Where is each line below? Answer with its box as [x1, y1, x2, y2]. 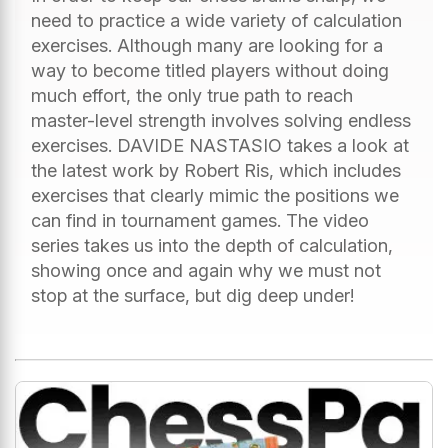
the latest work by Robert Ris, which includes [31, 159, 401, 181]
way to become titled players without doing [31, 59, 389, 81]
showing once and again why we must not [31, 259, 381, 281]
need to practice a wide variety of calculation [31, 9, 402, 31]
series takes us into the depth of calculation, [31, 234, 393, 256]
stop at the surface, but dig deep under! [31, 284, 354, 306]
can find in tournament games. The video [31, 209, 369, 231]
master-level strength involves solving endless [31, 109, 411, 131]
